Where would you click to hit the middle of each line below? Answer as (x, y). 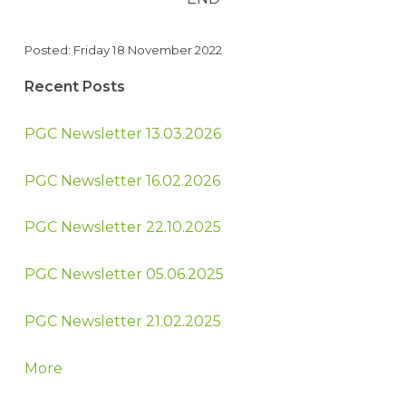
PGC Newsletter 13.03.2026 (122, 133)
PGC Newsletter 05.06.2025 (124, 275)
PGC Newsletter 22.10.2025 (122, 227)
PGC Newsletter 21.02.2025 (122, 322)
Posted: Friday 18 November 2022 (123, 50)
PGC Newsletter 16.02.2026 (122, 180)
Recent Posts (74, 87)
